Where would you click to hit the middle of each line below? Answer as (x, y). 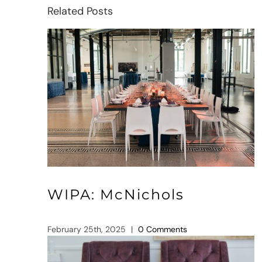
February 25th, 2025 (87, 230)
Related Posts (80, 11)
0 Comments (163, 230)
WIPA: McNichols (116, 195)
